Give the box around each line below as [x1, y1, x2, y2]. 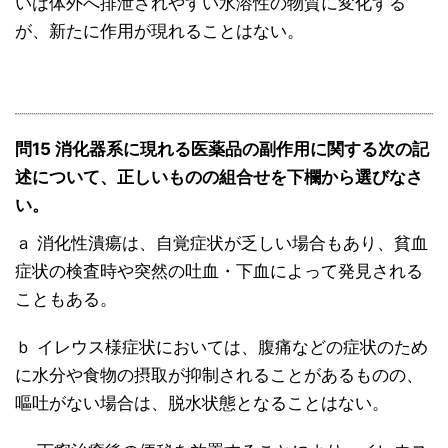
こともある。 [15, 289, 117, 310]
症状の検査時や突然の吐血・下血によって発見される [15, 261, 423, 282]
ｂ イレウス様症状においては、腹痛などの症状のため [15, 337, 428, 358]
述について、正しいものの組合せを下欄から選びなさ [15, 167, 423, 188]
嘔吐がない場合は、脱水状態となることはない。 [15, 393, 389, 414]
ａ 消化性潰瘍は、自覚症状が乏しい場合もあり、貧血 [15, 233, 428, 254]
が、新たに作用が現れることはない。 [15, 21, 304, 42]
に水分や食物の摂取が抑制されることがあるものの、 [15, 365, 423, 386]
